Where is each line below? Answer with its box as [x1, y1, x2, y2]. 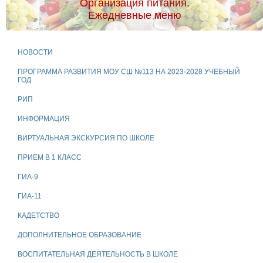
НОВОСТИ [18, 48, 53, 57]
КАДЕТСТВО [18, 211, 59, 220]
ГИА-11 [18, 192, 42, 201]
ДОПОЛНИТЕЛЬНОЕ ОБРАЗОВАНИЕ [18, 231, 141, 240]
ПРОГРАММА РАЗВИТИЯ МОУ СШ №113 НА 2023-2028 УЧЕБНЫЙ [18, 68, 240, 76]
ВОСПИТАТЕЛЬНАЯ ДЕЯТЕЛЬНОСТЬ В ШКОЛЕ [18, 250, 178, 259]
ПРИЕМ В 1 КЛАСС [18, 153, 82, 162]
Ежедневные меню [87, 9, 181, 22]
